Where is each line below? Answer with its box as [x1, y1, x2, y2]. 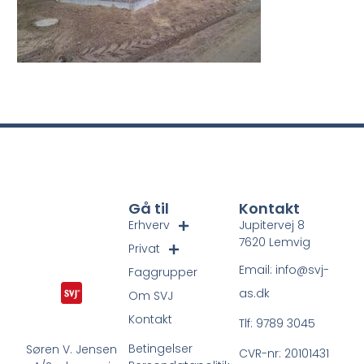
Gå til [128, 198, 170, 219]
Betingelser [128, 340, 193, 357]
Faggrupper [128, 264, 198, 281]
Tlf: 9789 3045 [238, 314, 315, 331]
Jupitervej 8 [238, 217, 305, 234]
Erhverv [128, 217, 171, 234]
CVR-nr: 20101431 [238, 344, 329, 362]
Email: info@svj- [238, 261, 329, 278]
